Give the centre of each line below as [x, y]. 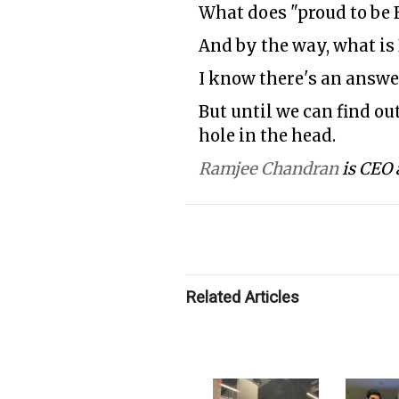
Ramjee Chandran [269, 169]
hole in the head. [267, 136]
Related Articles [242, 298]
